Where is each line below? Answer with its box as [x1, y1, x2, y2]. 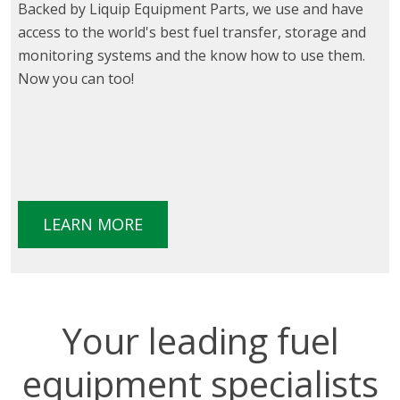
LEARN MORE [43, 213, 143, 236]
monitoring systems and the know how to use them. [18, 46, 365, 66]
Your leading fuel [61, 315, 339, 365]
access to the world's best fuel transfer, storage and [18, 22, 366, 43]
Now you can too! [18, 69, 134, 89]
